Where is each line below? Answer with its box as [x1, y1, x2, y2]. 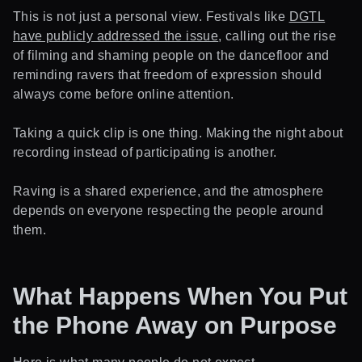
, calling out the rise [218, 28, 337, 43]
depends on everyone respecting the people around [13, 203, 324, 217]
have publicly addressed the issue [13, 28, 219, 43]
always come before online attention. [13, 86, 234, 101]
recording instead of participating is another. [13, 145, 277, 159]
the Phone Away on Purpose [13, 311, 337, 339]
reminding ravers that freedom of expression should [13, 67, 322, 82]
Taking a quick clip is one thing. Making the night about [13, 125, 343, 140]
